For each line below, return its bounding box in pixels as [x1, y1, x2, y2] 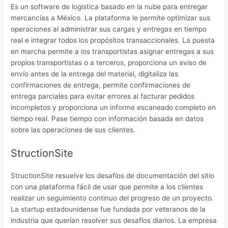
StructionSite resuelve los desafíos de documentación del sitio [11, 171, 215, 180]
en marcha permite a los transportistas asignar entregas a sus [11, 47, 214, 56]
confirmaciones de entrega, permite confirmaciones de [11, 81, 191, 90]
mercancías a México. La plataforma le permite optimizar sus [11, 14, 211, 22]
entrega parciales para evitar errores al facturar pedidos [11, 92, 195, 101]
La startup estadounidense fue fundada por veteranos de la [11, 205, 206, 213]
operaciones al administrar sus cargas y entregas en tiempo [11, 25, 207, 34]
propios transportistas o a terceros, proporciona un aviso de [11, 59, 207, 67]
